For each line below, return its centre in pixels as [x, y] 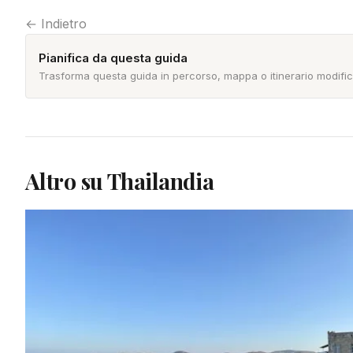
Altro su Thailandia [120, 181]
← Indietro [56, 24]
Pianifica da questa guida [113, 58]
